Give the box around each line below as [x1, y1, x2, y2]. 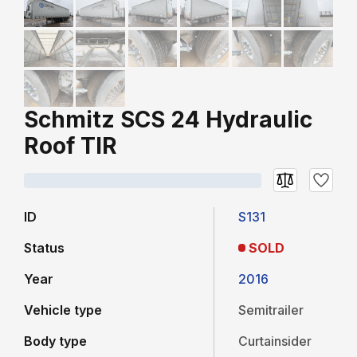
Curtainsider [238, 333, 312, 350]
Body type [24, 333, 87, 350]
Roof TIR [24, 132, 117, 160]
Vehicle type [24, 302, 102, 319]
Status [24, 240, 65, 257]
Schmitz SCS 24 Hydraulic [24, 106, 312, 134]
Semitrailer [238, 302, 304, 319]
